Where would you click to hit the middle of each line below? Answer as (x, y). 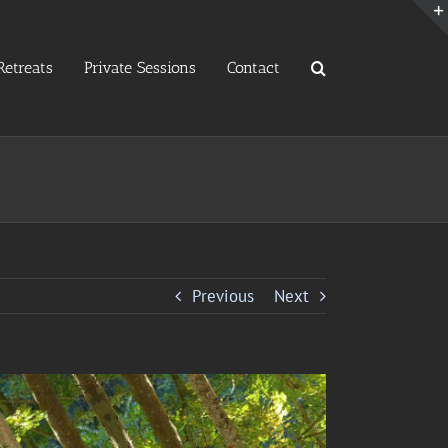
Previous (223, 296)
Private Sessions (140, 67)
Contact (253, 67)
